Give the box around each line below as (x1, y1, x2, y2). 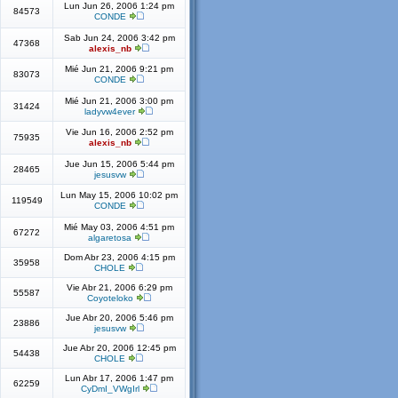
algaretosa (88, 233, 131, 243)
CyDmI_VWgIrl (80, 384, 139, 394)
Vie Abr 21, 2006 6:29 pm (66, 283, 172, 292)
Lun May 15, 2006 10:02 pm (60, 190, 178, 200)
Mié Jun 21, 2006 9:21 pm (65, 64, 173, 74)
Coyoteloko (86, 293, 133, 303)
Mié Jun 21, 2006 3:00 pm (65, 96, 173, 106)
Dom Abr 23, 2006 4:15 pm (63, 252, 175, 262)
